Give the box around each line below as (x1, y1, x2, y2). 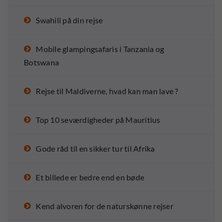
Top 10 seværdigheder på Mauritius (36, 115, 161, 125)
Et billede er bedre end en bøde (36, 172, 144, 182)
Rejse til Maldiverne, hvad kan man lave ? (36, 86, 178, 96)
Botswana (24, 57, 59, 67)
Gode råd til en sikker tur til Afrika (36, 144, 155, 154)
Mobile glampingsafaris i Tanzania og (36, 44, 165, 54)
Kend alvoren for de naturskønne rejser (36, 201, 173, 211)
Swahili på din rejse (36, 15, 103, 25)
